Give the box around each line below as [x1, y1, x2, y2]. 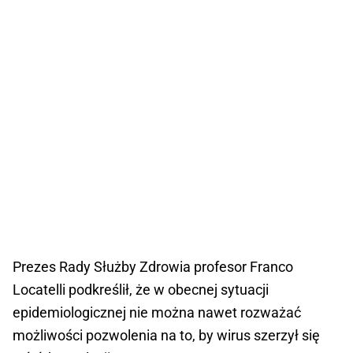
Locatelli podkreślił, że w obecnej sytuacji [13, 281, 269, 299]
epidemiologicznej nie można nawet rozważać [13, 304, 301, 321]
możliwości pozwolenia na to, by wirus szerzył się [13, 327, 320, 344]
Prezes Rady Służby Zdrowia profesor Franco [13, 258, 293, 276]
